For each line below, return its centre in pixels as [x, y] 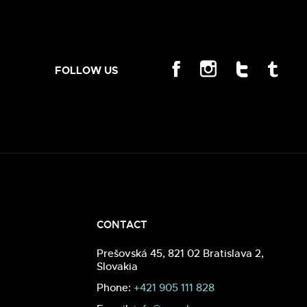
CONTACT [122, 224]
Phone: [115, 287]
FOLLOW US [87, 70]
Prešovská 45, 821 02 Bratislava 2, [181, 253]
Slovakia [118, 266]
